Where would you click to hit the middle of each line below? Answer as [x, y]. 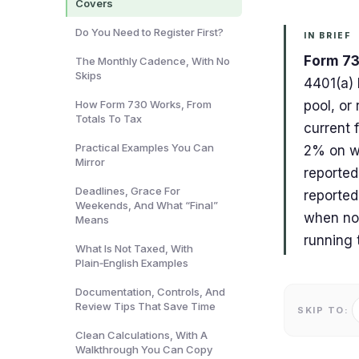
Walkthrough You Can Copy [144, 349]
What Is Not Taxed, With [134, 248]
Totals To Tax [109, 119]
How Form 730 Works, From [143, 104]
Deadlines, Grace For [128, 191]
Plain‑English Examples [132, 263]
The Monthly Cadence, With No [153, 61]
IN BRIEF [328, 35]
